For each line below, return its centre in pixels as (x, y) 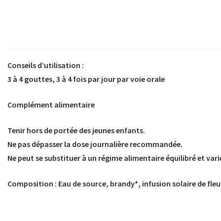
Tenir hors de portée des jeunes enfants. (76, 130)
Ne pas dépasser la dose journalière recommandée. (95, 144)
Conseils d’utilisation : (46, 65)
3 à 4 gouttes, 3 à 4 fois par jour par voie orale (86, 79)
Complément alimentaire (51, 104)
